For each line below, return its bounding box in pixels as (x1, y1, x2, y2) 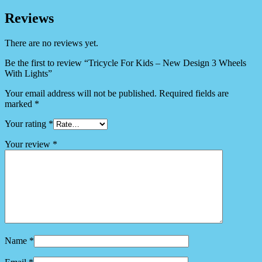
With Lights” (5, 68, 52, 78)
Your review (5, 139, 53, 149)
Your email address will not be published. (5, 88, 157, 98)
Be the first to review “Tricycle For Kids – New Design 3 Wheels (5, 57, 246, 68)
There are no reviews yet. (5, 37, 98, 48)
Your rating (5, 118, 49, 129)
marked (5, 98, 35, 109)
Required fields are (159, 88, 229, 98)
